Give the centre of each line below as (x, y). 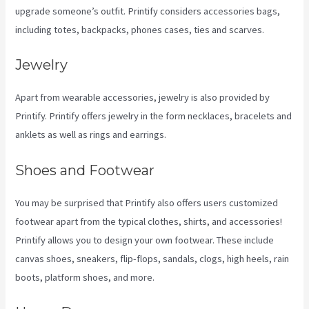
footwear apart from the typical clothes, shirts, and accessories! (149, 221)
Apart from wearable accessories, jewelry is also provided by (143, 98)
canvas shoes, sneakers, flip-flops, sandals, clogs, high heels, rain (152, 258)
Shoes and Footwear (85, 170)
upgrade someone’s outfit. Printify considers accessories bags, (148, 11)
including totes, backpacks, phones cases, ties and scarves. (140, 30)
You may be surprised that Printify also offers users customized (147, 202)
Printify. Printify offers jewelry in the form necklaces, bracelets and (154, 116)
